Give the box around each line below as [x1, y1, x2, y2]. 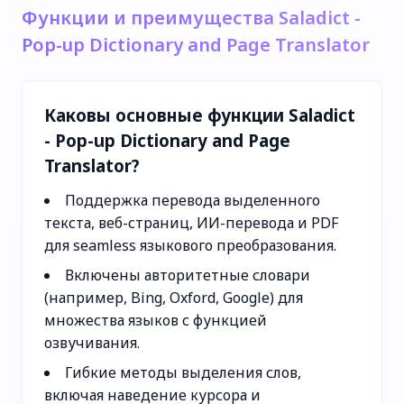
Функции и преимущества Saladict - [22, 5, 361, 30]
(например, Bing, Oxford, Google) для [44, 287, 303, 308]
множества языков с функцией [44, 309, 267, 330]
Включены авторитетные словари [65, 264, 310, 285]
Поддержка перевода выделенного [65, 189, 320, 210]
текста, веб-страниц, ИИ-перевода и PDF [44, 212, 338, 233]
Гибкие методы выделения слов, [65, 362, 301, 382]
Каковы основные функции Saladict [44, 103, 355, 126]
